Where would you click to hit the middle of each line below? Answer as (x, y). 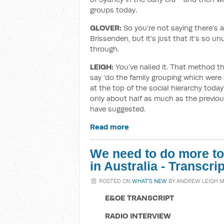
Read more (109, 127)
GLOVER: (106, 28)
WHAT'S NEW (150, 181)
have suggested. (119, 109)
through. (104, 49)
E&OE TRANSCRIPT (139, 198)
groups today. (113, 10)
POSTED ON (115, 181)
